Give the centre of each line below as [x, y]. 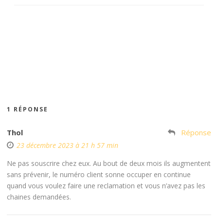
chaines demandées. [39, 197]
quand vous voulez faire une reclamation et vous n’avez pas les [106, 185]
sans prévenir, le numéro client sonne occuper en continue [99, 174]
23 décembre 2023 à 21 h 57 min [67, 145]
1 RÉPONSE [27, 109]
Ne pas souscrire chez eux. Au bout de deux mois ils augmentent [109, 163]
